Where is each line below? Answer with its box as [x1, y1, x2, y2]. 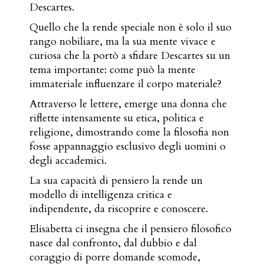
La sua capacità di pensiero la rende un [29, 173, 203, 188]
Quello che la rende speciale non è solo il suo [29, 20, 232, 35]
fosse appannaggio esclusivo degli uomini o [29, 139, 226, 154]
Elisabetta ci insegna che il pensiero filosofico [29, 222, 232, 236]
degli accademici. [29, 153, 107, 168]
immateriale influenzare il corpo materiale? [29, 77, 222, 91]
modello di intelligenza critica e [29, 187, 173, 202]
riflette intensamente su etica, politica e [29, 111, 204, 126]
